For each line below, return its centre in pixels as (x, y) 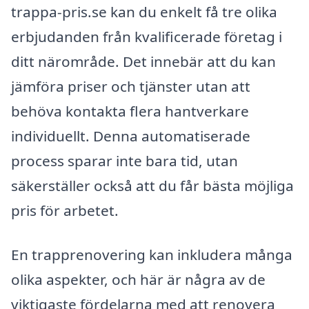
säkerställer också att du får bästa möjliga (152, 186)
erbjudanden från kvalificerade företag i (147, 37)
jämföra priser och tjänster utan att (131, 87)
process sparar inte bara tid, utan (124, 161)
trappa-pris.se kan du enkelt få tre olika (144, 12)
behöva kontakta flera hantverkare (130, 111)
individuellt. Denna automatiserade (131, 136)
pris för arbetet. (65, 211)
